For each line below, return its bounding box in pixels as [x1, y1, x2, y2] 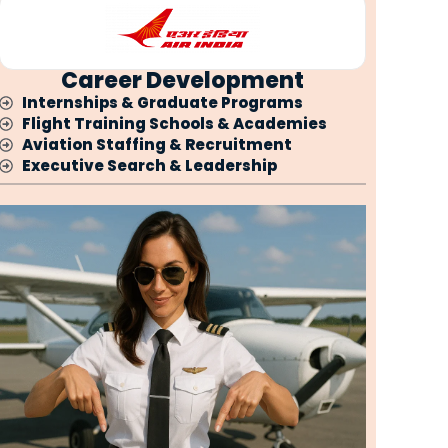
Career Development [61, 65, 305, 97]
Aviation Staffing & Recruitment [21, 134, 292, 156]
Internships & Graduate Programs [21, 92, 303, 114]
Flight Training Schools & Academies [21, 113, 327, 135]
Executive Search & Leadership [21, 155, 277, 177]
